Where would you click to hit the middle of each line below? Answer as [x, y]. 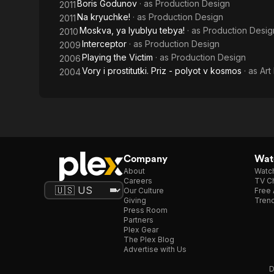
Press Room [146, 210]
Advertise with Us [155, 249]
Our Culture [144, 191]
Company [146, 159]
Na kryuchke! [104, 17]
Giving [135, 200]
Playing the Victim [117, 57]
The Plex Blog [149, 239]
